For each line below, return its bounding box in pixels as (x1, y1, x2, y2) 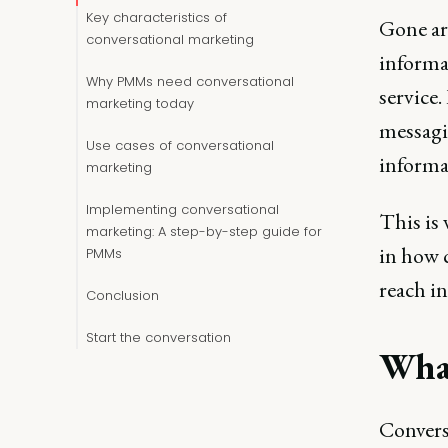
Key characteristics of (86, 8, 227, 27)
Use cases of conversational (86, 136, 274, 155)
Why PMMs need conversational (86, 72, 294, 91)
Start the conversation (86, 328, 231, 347)
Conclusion (86, 286, 159, 305)
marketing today (86, 94, 194, 113)
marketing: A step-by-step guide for (86, 222, 322, 241)
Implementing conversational (86, 200, 279, 219)
